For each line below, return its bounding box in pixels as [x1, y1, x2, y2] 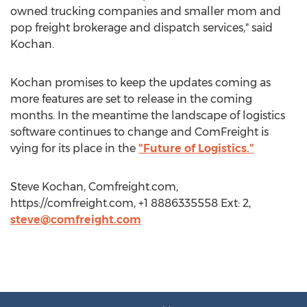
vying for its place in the [10, 142, 138, 155]
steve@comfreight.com [10, 213, 141, 226]
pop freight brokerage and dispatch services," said [10, 21, 273, 34]
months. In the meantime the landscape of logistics [10, 109, 285, 122]
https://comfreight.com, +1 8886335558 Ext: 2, [10, 197, 251, 210]
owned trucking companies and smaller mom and [10, 5, 281, 18]
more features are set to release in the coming [10, 93, 252, 106]
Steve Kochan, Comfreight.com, [10, 180, 178, 193]
